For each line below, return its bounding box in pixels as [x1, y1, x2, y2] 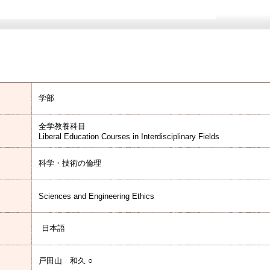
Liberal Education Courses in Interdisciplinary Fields [39, 132, 219, 141]
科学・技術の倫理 [39, 159, 101, 168]
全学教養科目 [39, 122, 86, 131]
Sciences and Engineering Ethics [39, 192, 154, 201]
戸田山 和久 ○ [39, 256, 93, 265]
